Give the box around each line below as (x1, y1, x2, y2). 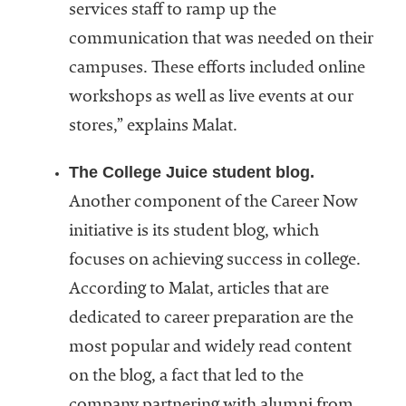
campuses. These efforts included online (68, 61, 365, 78)
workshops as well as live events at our (68, 90, 353, 107)
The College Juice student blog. (68, 163, 314, 182)
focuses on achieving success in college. (68, 253, 361, 270)
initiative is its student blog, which (68, 224, 319, 241)
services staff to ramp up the (68, 3, 276, 20)
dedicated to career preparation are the (68, 311, 353, 328)
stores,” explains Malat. (68, 119, 237, 136)
